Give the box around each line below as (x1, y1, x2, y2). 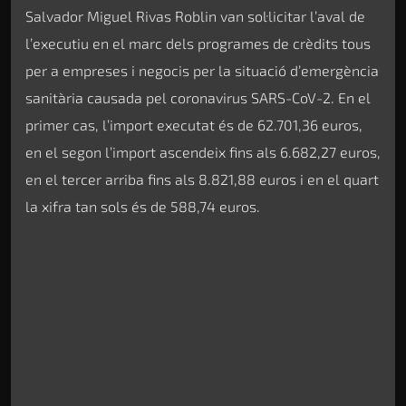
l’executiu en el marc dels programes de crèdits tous (25, 34, 371, 52)
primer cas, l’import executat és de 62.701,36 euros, (25, 115, 362, 133)
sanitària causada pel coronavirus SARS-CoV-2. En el (25, 88, 371, 106)
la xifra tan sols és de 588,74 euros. (25, 197, 260, 215)
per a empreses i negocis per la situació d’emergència (25, 61, 379, 79)
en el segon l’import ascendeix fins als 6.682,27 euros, (25, 142, 381, 160)
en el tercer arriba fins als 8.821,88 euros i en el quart (25, 169, 379, 188)
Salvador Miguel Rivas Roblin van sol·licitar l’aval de (25, 6, 365, 24)
